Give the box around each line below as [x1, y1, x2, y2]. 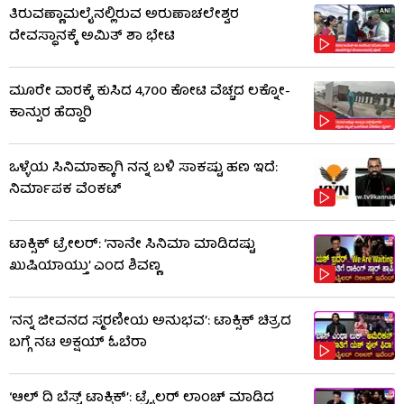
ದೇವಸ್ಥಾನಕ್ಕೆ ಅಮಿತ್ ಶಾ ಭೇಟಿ [9, 24, 175, 49]
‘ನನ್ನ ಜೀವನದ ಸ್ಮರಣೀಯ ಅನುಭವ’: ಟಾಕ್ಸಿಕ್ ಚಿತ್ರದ [9, 309, 291, 334]
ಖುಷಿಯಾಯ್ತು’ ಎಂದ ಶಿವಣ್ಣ [9, 254, 161, 279]
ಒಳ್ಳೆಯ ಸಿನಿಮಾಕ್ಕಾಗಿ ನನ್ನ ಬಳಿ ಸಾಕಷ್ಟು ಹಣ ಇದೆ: [9, 156, 278, 180]
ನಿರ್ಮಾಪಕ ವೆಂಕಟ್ [9, 178, 122, 202]
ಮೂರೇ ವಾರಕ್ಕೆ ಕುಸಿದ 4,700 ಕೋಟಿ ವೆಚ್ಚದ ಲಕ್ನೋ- [9, 79, 290, 104]
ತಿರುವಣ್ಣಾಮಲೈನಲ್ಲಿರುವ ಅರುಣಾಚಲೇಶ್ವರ [9, 3, 239, 27]
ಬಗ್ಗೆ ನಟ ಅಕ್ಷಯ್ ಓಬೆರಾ [9, 331, 147, 355]
